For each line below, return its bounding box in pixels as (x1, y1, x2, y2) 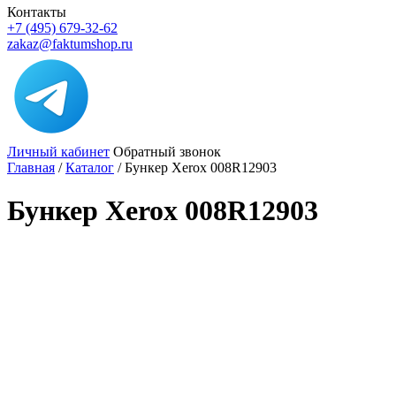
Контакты (7, 4, 66, 19)
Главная (7, 160, 55, 175)
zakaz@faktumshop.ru (7, 36, 133, 51)
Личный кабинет (7, 144, 110, 159)
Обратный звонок (113, 144, 221, 159)
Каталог (65, 160, 114, 175)
